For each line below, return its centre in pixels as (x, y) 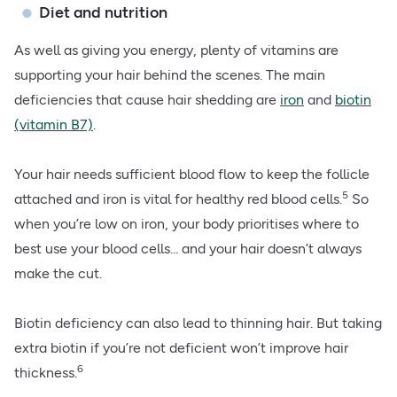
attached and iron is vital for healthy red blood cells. (178, 199)
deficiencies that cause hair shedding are (147, 100)
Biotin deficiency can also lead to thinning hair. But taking (198, 323)
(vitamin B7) (54, 125)
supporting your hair (77, 75)
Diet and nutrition (103, 13)
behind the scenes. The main (233, 75)
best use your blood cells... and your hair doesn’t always (188, 249)
